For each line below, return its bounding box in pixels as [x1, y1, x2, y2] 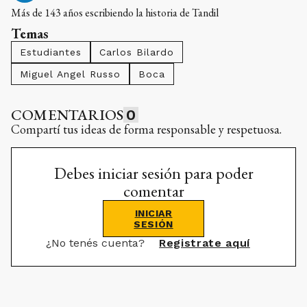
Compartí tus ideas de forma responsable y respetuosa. [11, 121, 282, 138]
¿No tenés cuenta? [46, 236, 149, 250]
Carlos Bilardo [99, 47, 174, 58]
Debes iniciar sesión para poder [53, 162, 254, 184]
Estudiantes [20, 47, 82, 58]
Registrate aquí [159, 236, 250, 250]
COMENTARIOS [11, 105, 124, 125]
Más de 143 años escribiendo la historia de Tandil [11, 5, 219, 21]
